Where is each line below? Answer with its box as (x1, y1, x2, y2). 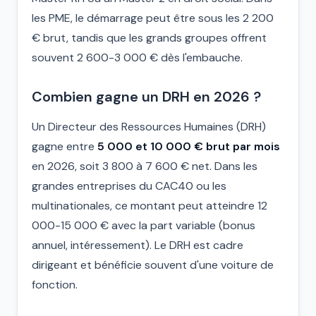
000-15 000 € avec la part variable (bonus (32, 218, 255, 233)
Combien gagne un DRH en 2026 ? (32, 87, 261, 106)
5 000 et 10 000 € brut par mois (97, 139, 280, 154)
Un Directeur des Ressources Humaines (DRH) (32, 119, 266, 134)
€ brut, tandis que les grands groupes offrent (32, 30, 267, 45)
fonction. (32, 277, 78, 292)
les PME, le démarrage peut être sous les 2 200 (32, 11, 274, 25)
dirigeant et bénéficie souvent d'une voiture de (32, 257, 274, 272)
